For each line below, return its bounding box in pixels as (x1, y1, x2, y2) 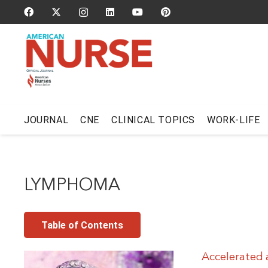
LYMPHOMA (24, 177, 120, 194)
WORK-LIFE (207, 114, 260, 126)
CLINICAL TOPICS (111, 114, 196, 126)
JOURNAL (24, 114, 69, 126)
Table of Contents (41, 219, 123, 231)
